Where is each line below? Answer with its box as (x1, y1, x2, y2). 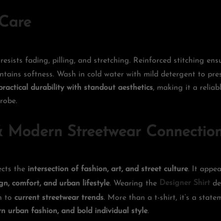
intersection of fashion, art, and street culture (28, 165, 188, 174)
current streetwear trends (14, 193, 104, 202)
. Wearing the (110, 180, 159, 188)
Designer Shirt (159, 180, 210, 188)
